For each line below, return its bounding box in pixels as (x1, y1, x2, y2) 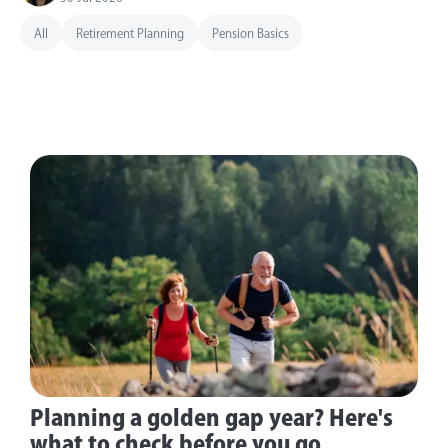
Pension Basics (212, 27, 289, 40)
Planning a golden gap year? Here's (30, 407, 393, 430)
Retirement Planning (76, 27, 184, 40)
